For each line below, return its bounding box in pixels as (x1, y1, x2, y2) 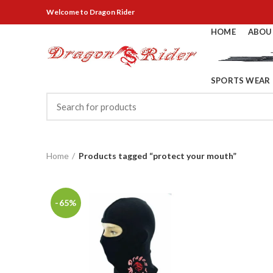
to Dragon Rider (79, 7, 135, 16)
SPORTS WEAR (211, 76, 271, 85)
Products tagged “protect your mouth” (79, 150, 236, 161)
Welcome (46, 7, 79, 16)
